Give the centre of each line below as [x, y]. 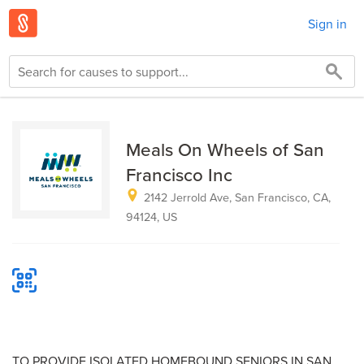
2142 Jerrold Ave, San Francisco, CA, [237, 197]
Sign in [327, 23]
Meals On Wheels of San [225, 149]
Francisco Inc [179, 175]
